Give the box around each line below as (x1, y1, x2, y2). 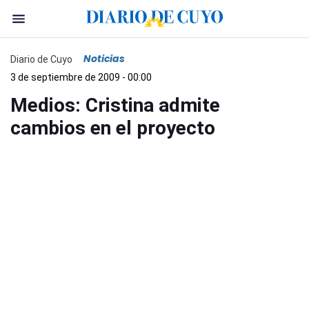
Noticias (83, 52, 125, 66)
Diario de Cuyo (10, 53, 72, 65)
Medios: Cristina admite (10, 94, 220, 117)
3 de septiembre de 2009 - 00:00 (10, 72, 152, 83)
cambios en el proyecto (10, 117, 215, 139)
